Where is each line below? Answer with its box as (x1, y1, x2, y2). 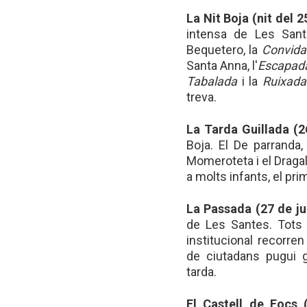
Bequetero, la (186, 42, 262, 57)
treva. (186, 90, 217, 104)
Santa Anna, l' (186, 58, 258, 73)
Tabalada (186, 74, 237, 88)
